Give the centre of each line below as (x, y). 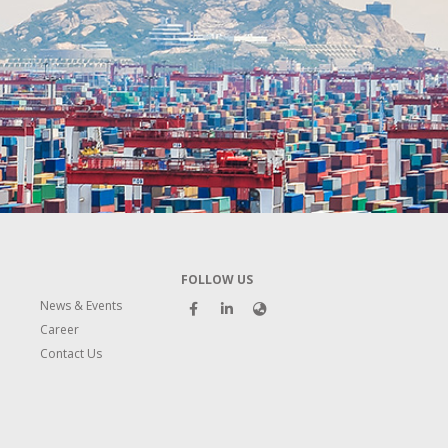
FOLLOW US (217, 279)
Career (59, 329)
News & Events (80, 305)
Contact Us (70, 353)
